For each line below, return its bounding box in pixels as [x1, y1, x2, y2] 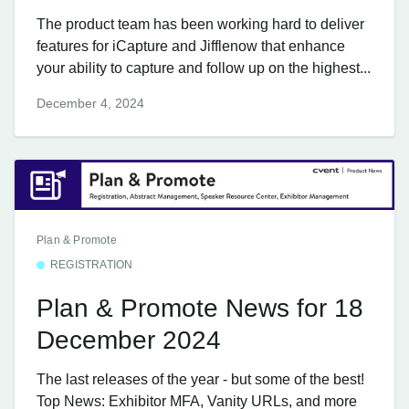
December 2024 [37, 325, 221, 354]
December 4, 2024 [37, 95, 144, 110]
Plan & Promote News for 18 [37, 293, 363, 322]
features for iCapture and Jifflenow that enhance [37, 37, 345, 54]
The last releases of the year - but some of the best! [37, 372, 364, 388]
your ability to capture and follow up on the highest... [37, 59, 371, 76]
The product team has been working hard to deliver [37, 16, 364, 32]
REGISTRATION [50, 257, 133, 271]
